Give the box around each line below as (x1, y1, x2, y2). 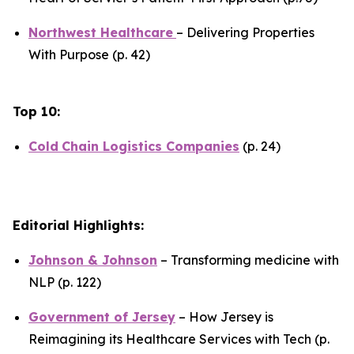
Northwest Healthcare (28, 24, 173, 40)
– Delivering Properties (176, 24, 314, 40)
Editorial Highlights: (13, 217, 144, 233)
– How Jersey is (175, 309, 273, 325)
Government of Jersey (28, 309, 175, 325)
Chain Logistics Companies (62, 138, 239, 154)
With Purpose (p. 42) (28, 47, 150, 62)
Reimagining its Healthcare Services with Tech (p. (28, 331, 330, 347)
